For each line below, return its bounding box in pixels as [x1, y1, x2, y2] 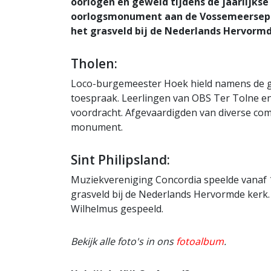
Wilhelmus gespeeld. [71, 201, 163, 215]
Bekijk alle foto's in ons [71, 234, 176, 248]
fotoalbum [176, 234, 224, 248]
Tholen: [71, 54, 117, 72]
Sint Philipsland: [71, 151, 170, 168]
